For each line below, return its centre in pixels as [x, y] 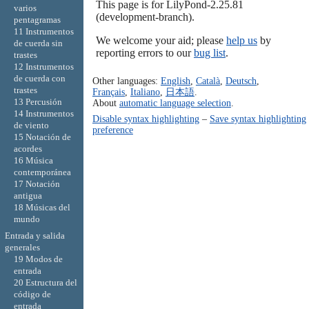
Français [108, 92]
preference [112, 130]
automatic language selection [175, 103]
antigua [28, 196]
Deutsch [241, 81]
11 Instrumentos [43, 32]
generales [22, 247]
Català [208, 81]
